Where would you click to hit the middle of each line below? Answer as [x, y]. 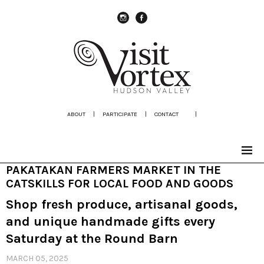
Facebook [159, 28]
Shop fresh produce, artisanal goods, [122, 204]
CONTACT [166, 114]
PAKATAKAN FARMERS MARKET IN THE [113, 170]
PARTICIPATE [120, 114]
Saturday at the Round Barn [92, 239]
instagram [143, 28]
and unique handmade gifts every [110, 222]
